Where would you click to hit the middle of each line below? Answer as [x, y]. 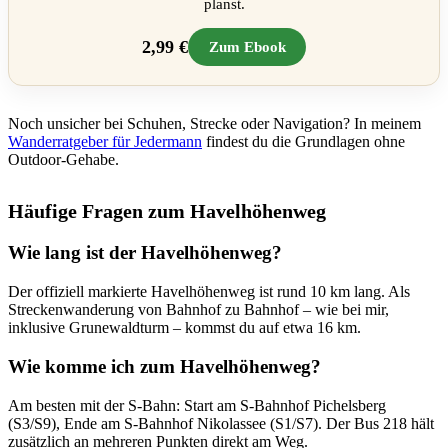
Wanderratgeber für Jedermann [105, 141]
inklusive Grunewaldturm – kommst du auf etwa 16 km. [184, 328]
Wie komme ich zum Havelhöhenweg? [164, 366]
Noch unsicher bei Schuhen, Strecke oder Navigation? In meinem [214, 123]
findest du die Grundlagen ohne [303, 141]
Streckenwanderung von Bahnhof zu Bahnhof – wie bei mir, [198, 310]
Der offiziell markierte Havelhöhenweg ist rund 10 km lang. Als [209, 292]
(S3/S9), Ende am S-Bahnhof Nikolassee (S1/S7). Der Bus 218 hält [221, 423]
